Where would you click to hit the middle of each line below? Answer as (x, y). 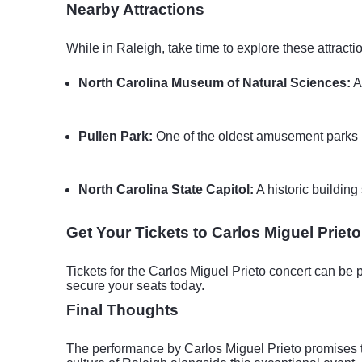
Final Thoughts (122, 310)
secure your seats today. (135, 286)
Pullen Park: (116, 136)
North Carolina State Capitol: (166, 189)
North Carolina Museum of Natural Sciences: (215, 83)
